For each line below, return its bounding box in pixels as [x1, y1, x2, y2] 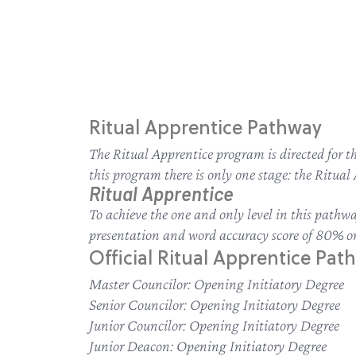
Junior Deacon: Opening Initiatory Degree [89, 337, 327, 354]
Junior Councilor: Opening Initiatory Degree [89, 316, 339, 334]
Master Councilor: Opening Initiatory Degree [89, 275, 344, 292]
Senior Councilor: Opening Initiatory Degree [89, 296, 340, 313]
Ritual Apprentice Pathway [89, 116, 322, 141]
